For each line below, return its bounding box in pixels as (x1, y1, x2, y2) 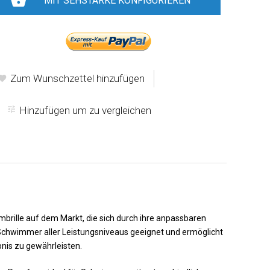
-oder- (97, 14, 121, 24)
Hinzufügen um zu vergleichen (19, 104, 151, 116)
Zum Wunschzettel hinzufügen (10, 72, 145, 84)
